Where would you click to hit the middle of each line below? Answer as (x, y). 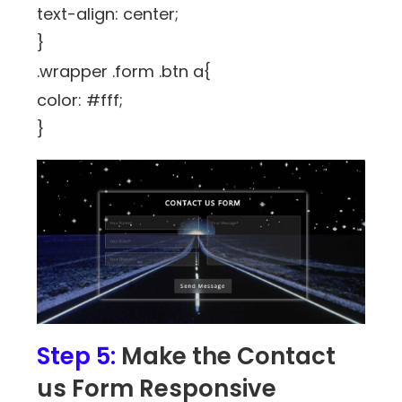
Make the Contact (229, 357)
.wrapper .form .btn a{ (124, 71)
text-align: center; (108, 13)
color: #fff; (80, 100)
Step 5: (79, 357)
